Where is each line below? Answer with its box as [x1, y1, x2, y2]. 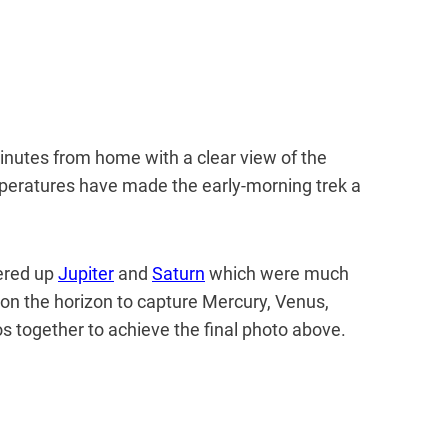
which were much [205, 262, 349, 284]
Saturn [152, 262, 205, 284]
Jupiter [58, 262, 114, 284]
